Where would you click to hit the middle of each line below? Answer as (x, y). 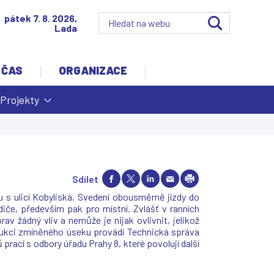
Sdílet (85, 179)
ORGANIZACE (93, 70)
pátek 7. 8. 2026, (41, 18)
